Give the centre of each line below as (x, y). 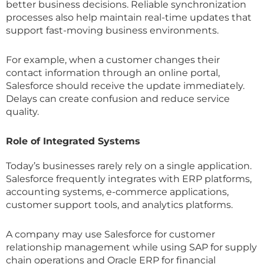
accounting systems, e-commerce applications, (117, 192)
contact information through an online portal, (113, 72)
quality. (22, 111)
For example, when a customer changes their (113, 60)
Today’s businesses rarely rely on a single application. (129, 166)
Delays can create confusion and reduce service (118, 98)
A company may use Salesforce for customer (110, 234)
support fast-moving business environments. (112, 30)
